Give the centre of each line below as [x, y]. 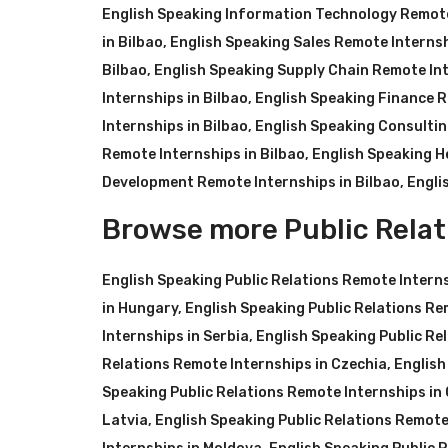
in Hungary [140, 308]
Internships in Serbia [175, 336]
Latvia [125, 420]
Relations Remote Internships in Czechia [244, 364]
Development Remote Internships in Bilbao [251, 182]
